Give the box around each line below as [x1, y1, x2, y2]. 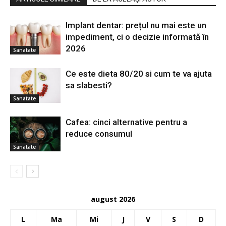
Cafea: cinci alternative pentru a [66, 117, 187, 127]
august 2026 [91, 194, 135, 204]
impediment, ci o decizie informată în [66, 31, 209, 42]
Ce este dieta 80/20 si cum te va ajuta [66, 68, 212, 79]
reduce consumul [66, 128, 132, 139]
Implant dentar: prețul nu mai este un [66, 20, 206, 30]
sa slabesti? [66, 80, 112, 90]
